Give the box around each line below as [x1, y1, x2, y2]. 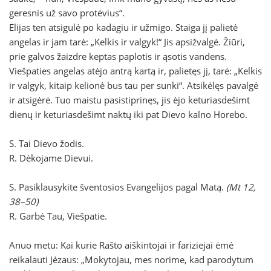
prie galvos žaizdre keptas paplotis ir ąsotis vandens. [9, 50, 227, 63]
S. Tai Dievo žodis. [9, 137, 84, 150]
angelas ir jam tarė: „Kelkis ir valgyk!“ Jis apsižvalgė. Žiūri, [9, 36, 245, 48]
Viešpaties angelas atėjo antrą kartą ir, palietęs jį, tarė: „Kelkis [9, 65, 262, 77]
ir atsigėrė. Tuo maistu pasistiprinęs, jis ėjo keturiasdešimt [9, 94, 250, 106]
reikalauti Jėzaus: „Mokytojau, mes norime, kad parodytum [9, 253, 253, 266]
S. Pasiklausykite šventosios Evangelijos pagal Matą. [9, 181, 226, 194]
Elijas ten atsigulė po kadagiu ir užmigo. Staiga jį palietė [9, 21, 238, 34]
